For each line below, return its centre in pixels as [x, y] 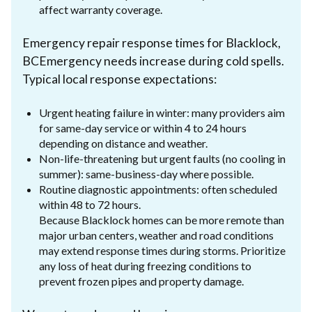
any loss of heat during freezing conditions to [145, 265]
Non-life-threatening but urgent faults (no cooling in [162, 158]
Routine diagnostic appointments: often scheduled [158, 189]
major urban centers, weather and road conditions [156, 235]
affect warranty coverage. [101, 9]
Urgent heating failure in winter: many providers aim [162, 112]
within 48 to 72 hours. [90, 204]
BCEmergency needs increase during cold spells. [153, 61]
